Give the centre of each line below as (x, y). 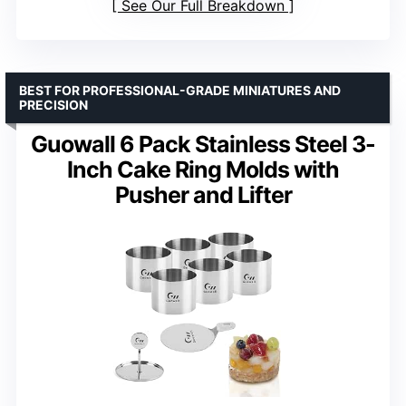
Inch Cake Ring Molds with (203, 169)
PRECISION (53, 104)
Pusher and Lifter (203, 194)
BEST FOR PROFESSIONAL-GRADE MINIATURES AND (180, 90)
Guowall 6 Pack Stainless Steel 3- (203, 144)
